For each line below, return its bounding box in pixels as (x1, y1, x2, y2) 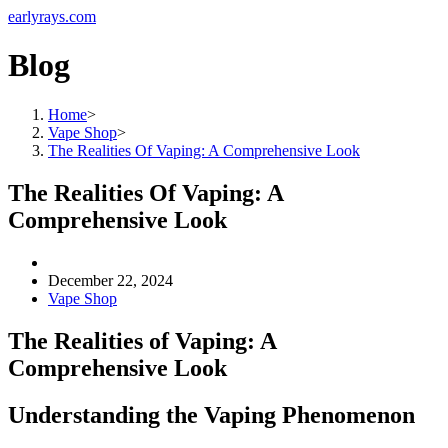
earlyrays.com (8, 8, 96, 25)
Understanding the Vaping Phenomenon (8, 401, 415, 428)
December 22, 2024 (48, 271, 173, 289)
